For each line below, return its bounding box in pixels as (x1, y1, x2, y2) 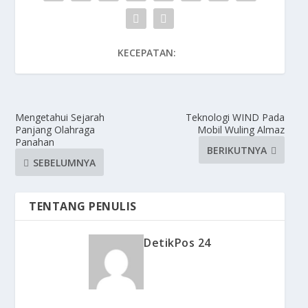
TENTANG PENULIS (29, 199, 137, 214)
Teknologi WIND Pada (185, 111, 285, 124)
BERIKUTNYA (206, 143, 267, 157)
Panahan (15, 135, 55, 149)
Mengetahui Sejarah (15, 111, 105, 124)
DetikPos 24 (144, 235, 211, 251)
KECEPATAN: (117, 46, 176, 60)
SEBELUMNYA (33, 155, 96, 169)
